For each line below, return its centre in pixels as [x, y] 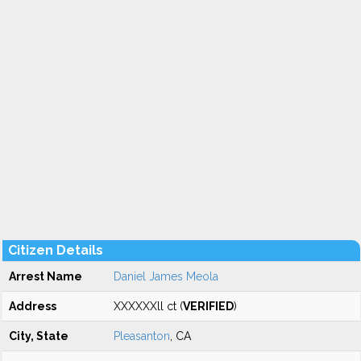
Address [33, 306]
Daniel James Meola [166, 276]
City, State [39, 336]
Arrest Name [46, 276]
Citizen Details [56, 250]
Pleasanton [142, 336]
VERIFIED [208, 306]
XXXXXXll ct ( [148, 306]
